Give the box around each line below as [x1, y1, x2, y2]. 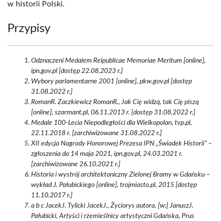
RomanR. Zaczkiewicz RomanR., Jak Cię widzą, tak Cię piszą [31, 99, 199, 106]
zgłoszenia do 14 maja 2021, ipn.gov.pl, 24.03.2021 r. [31, 150, 183, 157]
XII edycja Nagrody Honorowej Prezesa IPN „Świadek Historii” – [31, 140, 212, 147]
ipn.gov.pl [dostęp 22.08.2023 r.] [31, 68, 123, 74]
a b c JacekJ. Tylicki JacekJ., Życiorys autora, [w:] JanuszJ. [31, 202, 193, 209]
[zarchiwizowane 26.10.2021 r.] [31, 161, 120, 168]
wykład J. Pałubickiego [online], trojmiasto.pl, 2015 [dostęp [31, 182, 197, 188]
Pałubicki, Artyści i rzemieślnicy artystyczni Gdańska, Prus [31, 213, 194, 220]
